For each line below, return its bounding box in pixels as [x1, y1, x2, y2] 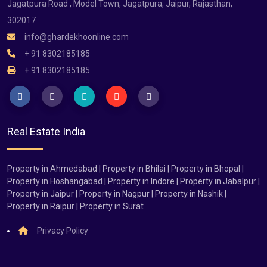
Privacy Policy [35, 226, 88, 235]
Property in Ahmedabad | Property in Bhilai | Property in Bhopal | [7, 164, 244, 173]
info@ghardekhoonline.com [23, 32, 129, 42]
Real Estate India [7, 125, 85, 138]
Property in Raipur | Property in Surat [7, 201, 144, 211]
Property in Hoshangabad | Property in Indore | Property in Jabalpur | [7, 176, 260, 186]
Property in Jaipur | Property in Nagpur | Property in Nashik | [7, 189, 226, 198]
